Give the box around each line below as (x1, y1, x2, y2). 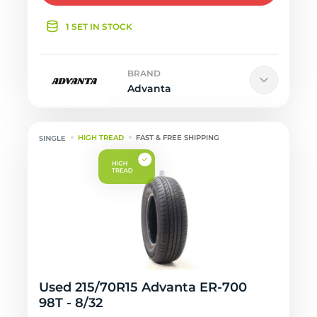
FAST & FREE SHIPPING (136, 133, 220, 142)
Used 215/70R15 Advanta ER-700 (39, 279, 247, 295)
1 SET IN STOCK (66, 21, 132, 32)
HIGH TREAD (78, 133, 125, 142)
